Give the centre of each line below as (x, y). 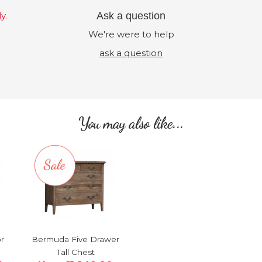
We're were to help (131, 34)
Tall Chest (75, 252)
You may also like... (131, 123)
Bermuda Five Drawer (75, 239)
